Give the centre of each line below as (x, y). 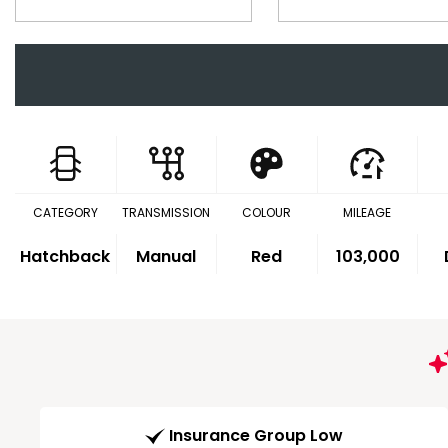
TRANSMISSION (165, 212)
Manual (166, 256)
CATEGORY (65, 212)
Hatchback (65, 256)
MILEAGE (367, 212)
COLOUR (266, 212)
